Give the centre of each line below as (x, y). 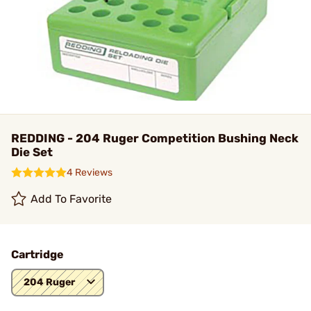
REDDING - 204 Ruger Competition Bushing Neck (155, 138)
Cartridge (37, 254)
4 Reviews (90, 173)
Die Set (32, 152)
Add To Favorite (72, 199)
